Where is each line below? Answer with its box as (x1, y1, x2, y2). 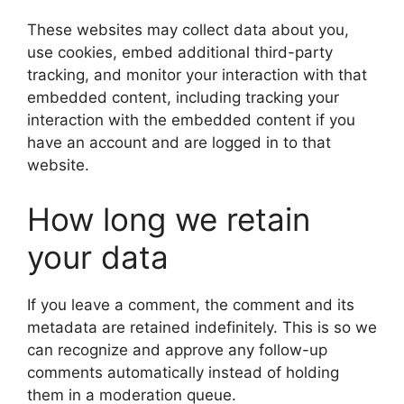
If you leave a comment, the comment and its (27, 295, 354, 314)
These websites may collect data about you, (27, 21, 349, 40)
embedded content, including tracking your (27, 88, 339, 107)
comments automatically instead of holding (27, 363, 339, 381)
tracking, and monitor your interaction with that (27, 66, 367, 85)
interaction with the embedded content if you (27, 111, 355, 130)
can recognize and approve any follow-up (27, 340, 327, 359)
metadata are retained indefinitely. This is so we (27, 317, 377, 336)
